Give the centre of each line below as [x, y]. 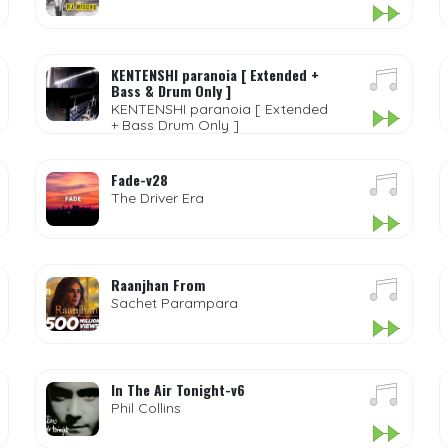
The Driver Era [157, 198]
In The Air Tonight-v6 [177, 389]
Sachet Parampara [174, 303]
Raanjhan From [157, 284]
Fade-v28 [139, 179]
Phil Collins [145, 408]
